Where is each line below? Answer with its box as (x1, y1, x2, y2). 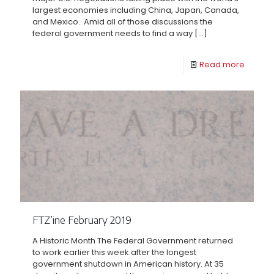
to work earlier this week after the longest (32, 246, 196, 259)
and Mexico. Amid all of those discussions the (32, 16, 213, 28)
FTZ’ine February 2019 (32, 213, 131, 227)
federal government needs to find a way (32, 28, 193, 40)
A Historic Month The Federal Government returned (32, 235, 233, 247)
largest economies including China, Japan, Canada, (32, 4, 239, 17)
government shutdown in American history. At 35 (32, 258, 224, 270)
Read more (199, 59, 245, 71)
